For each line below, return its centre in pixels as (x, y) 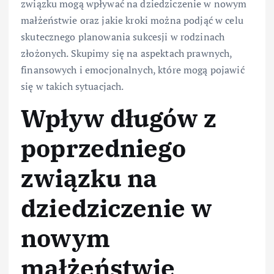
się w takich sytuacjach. (72, 87)
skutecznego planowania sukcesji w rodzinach (123, 37)
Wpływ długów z (119, 118)
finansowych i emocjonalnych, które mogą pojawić (133, 70)
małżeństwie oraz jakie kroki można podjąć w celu (132, 20)
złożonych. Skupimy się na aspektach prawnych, (127, 54)
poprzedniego (103, 148)
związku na (89, 178)
